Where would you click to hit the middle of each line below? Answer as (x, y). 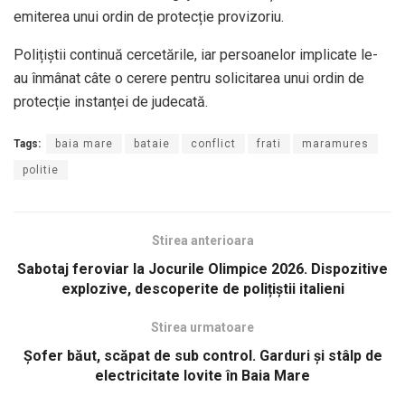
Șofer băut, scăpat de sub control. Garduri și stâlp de (202, 355)
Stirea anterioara (202, 240)
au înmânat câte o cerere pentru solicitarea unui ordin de (189, 78)
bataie (152, 143)
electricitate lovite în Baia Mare (202, 375)
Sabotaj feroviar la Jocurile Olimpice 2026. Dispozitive (202, 268)
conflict (213, 143)
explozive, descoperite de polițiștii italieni (202, 288)
